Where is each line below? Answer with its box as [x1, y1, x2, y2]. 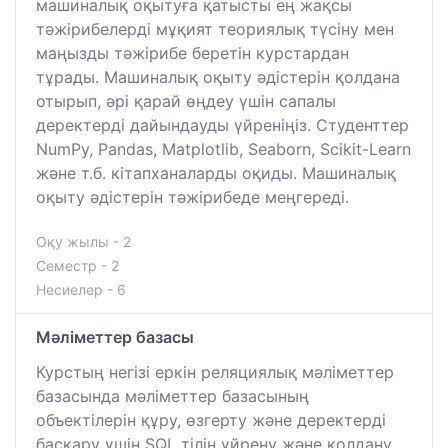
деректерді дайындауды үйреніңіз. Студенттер [36, 114, 409, 135]
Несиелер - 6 [36, 280, 126, 298]
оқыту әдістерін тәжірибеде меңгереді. [36, 186, 349, 207]
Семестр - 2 [36, 256, 119, 274]
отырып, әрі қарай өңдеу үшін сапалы [36, 90, 336, 111]
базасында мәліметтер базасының [36, 385, 309, 406]
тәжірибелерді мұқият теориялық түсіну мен [36, 18, 394, 39]
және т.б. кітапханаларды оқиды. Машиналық [36, 162, 396, 183]
